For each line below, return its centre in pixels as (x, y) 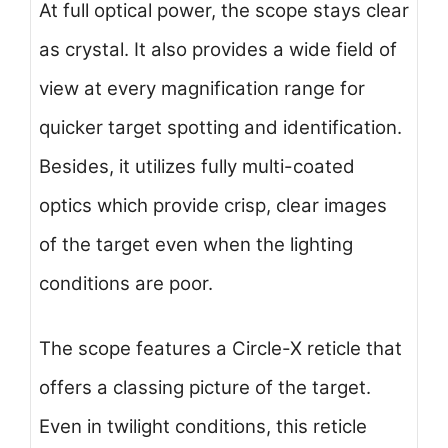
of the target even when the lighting (196, 245)
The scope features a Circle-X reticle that (220, 348)
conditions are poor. (126, 284)
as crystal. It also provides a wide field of (218, 50)
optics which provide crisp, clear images (213, 206)
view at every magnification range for (202, 89)
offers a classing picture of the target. (205, 387)
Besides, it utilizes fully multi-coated (197, 167)
